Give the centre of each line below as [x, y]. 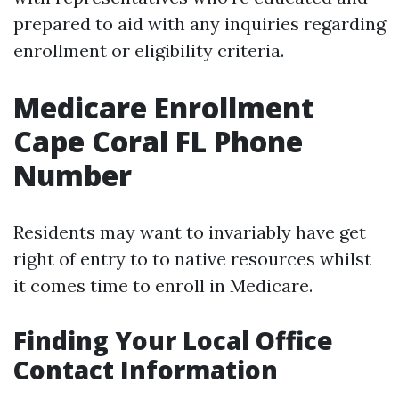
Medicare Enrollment [164, 107]
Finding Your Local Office [173, 340]
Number [73, 175]
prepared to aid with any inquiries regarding [199, 24]
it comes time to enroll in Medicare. [163, 285]
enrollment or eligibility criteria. [149, 50]
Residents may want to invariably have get [190, 232]
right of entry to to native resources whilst [192, 259]
